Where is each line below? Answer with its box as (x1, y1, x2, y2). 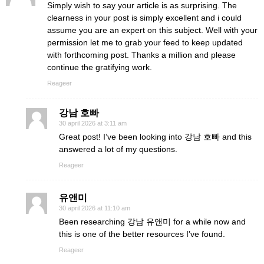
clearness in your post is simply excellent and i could (47, 13, 242, 22)
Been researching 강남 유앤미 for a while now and (59, 217, 246, 226)
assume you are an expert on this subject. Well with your (47, 25, 258, 35)
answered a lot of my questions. (59, 144, 177, 154)
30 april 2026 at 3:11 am (59, 120, 127, 127)
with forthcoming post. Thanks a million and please (47, 50, 236, 60)
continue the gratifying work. (47, 62, 152, 72)
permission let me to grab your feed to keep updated (47, 38, 243, 47)
